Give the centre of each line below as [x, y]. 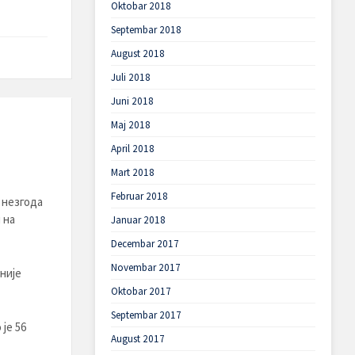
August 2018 [137, 53]
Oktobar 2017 [141, 291]
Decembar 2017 [145, 244]
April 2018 [132, 149]
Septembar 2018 [146, 30]
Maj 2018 [130, 125]
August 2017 [137, 339]
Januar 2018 [138, 220]
